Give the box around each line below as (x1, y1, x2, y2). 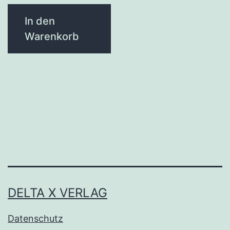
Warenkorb (25, 30, 79, 43)
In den (25, 14, 55, 27)
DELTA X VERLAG (8, 185, 107, 201)
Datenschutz (8, 213, 63, 224)
